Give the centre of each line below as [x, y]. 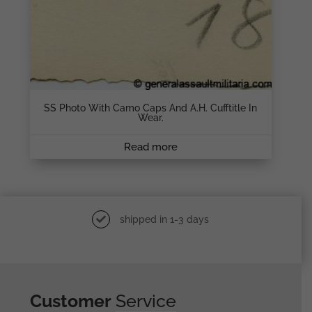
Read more [150, 147]
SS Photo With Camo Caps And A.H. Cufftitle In [151, 108]
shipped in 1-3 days [163, 220]
